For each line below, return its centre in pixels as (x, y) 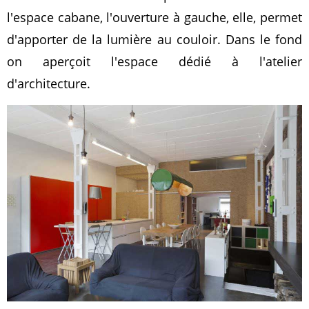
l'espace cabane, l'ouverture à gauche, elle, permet (154, 17)
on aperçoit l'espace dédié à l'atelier (154, 61)
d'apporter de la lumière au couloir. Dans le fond (154, 39)
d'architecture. (49, 83)
